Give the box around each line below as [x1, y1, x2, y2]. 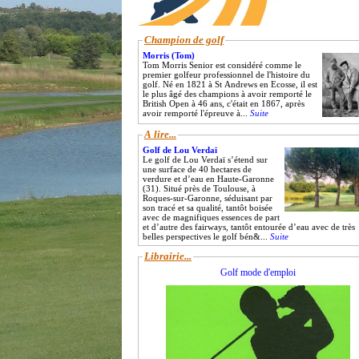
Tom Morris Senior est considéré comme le [143, 60, 301, 70]
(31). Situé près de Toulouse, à [143, 184, 256, 193]
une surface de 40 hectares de [143, 164, 252, 174]
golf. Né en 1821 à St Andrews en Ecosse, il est [143, 79, 317, 89]
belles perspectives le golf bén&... [143, 232, 270, 241]
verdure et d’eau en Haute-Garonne [143, 174, 274, 184]
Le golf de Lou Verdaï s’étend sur [143, 155, 268, 164]
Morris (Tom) [143, 50, 195, 60]
